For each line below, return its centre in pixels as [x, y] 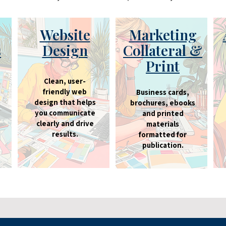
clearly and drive [65, 123]
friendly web [65, 92]
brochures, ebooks [163, 103]
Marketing [163, 35]
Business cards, [163, 92]
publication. [163, 145]
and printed [163, 113]
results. [65, 134]
